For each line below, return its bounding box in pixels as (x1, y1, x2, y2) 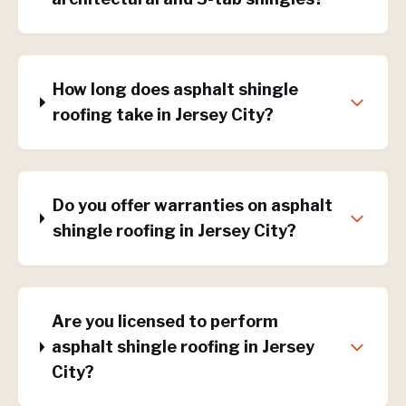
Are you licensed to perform (52, 312, 279, 331)
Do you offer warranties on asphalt (52, 196, 333, 215)
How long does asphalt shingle (53, 80, 299, 99)
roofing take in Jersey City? (53, 105, 275, 124)
